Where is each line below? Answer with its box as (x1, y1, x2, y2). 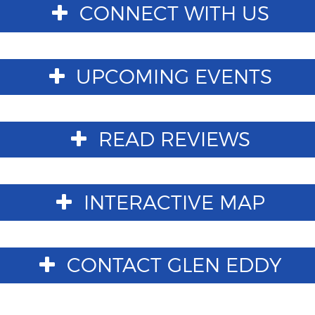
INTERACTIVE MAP (77, 190, 265, 214)
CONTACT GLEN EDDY (60, 253, 282, 278)
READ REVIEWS (92, 127, 250, 152)
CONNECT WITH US (73, 1, 269, 26)
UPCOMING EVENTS (70, 64, 273, 89)
